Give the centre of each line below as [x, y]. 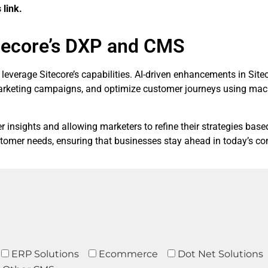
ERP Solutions [45, 254]
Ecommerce [128, 254]
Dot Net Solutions [220, 254]
